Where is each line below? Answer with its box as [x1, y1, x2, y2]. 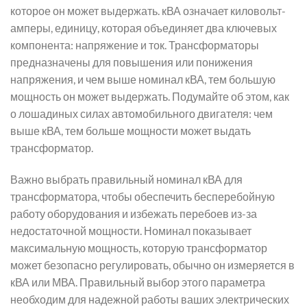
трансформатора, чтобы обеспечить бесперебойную [10, 189, 275, 203]
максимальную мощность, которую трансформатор [10, 241, 267, 254]
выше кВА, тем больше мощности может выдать [10, 124, 251, 138]
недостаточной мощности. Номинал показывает [10, 223, 251, 237]
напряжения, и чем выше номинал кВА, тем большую [10, 73, 275, 86]
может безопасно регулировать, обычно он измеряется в [10, 258, 295, 271]
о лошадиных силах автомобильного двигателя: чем [10, 107, 273, 121]
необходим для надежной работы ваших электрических [10, 292, 289, 306]
